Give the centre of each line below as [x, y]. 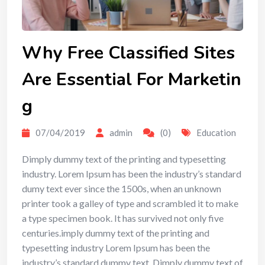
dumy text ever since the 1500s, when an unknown [122, 189]
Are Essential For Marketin [132, 80]
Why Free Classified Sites [128, 53]
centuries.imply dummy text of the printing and [116, 233]
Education [216, 133]
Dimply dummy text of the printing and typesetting [124, 159]
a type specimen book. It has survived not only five [123, 218]
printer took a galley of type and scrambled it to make [130, 203]
